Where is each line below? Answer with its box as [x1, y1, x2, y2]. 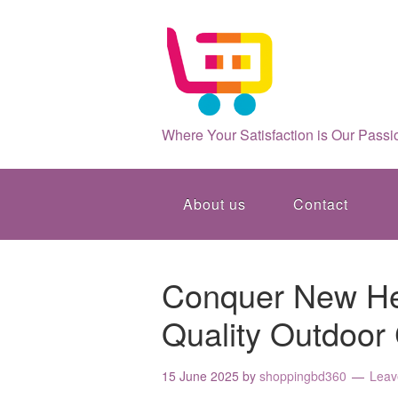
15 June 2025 [162, 367, 239, 385]
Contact [293, 194, 348, 214]
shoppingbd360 [259, 367, 346, 385]
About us [183, 194, 246, 214]
